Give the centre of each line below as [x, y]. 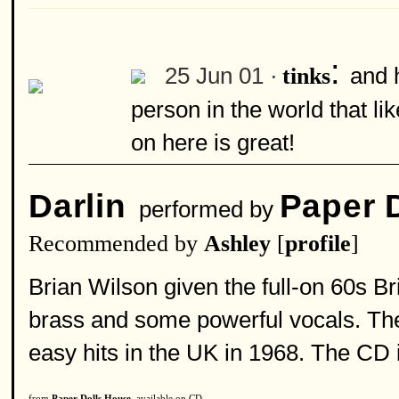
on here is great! [213, 142]
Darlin [77, 206]
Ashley [237, 244]
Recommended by [116, 244]
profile [318, 244]
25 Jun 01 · [221, 76]
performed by [203, 209]
